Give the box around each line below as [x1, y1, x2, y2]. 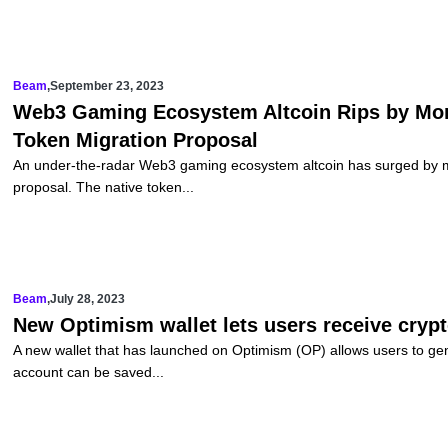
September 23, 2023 [49, 79, 164, 94]
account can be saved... [12, 363, 164, 380]
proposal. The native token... [12, 179, 194, 196]
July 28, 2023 [49, 291, 125, 306]
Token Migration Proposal [12, 129, 258, 152]
